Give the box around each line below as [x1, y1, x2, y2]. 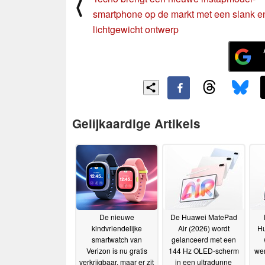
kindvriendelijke [91, 223, 142, 234]
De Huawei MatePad [170, 212, 237, 222]
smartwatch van [91, 234, 142, 245]
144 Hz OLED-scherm [168, 245, 239, 256]
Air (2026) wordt [177, 223, 230, 234]
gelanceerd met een [171, 234, 236, 245]
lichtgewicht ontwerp [93, 22, 179, 36]
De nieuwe [99, 212, 134, 222]
